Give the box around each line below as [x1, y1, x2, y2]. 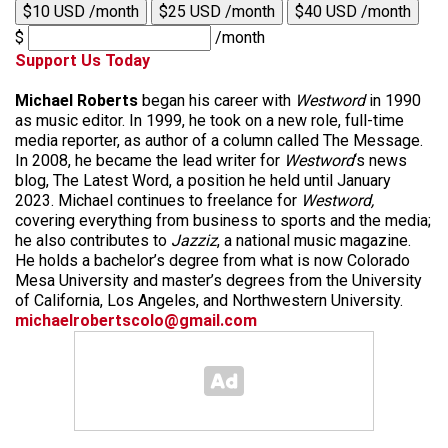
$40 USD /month [295, 2, 411, 21]
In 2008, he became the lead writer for [15, 151, 284, 170]
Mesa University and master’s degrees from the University [15, 271, 422, 290]
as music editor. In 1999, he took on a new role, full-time [15, 111, 404, 130]
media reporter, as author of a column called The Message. [15, 131, 423, 150]
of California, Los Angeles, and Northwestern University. [15, 291, 403, 310]
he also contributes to [15, 231, 171, 250]
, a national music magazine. [217, 231, 411, 250]
